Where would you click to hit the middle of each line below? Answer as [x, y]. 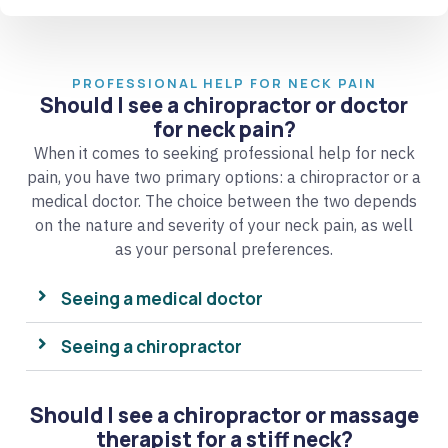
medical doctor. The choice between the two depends [224, 200]
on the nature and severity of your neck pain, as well [224, 224]
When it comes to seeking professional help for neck [224, 152]
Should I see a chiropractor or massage [224, 414]
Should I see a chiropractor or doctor [224, 104]
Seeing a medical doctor [162, 298]
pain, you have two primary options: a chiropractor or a [224, 176]
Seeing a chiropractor [151, 346]
